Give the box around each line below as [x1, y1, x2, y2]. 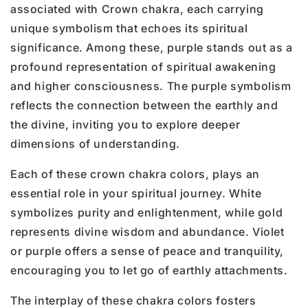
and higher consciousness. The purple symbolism [10, 78, 291, 93]
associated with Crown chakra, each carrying [10, 1, 264, 16]
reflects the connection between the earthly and [10, 98, 278, 112]
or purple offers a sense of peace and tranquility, [10, 243, 285, 258]
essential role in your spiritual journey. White [10, 186, 262, 200]
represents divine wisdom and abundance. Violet [10, 224, 285, 239]
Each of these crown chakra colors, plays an [10, 166, 260, 181]
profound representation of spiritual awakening [10, 59, 276, 74]
